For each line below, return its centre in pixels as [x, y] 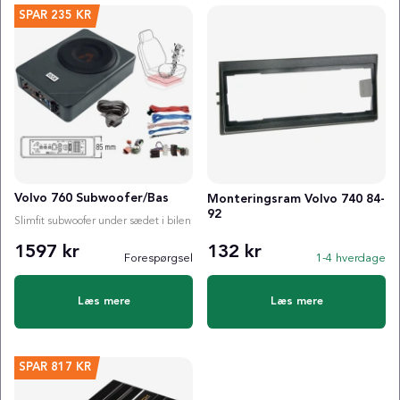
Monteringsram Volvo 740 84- [296, 199]
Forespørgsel [158, 258]
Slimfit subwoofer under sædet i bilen [103, 221]
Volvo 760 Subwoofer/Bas [92, 198]
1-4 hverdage [351, 258]
